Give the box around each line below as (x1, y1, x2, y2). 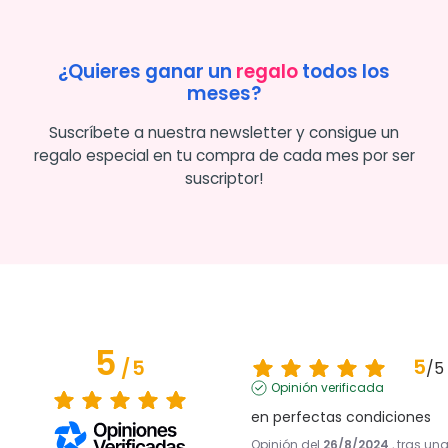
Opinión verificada (270, 379, 384, 397)
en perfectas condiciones (250, 407, 431, 428)
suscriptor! (185, 168, 263, 190)
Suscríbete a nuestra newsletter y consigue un (49, 122, 399, 144)
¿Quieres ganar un (58, 58, 236, 86)
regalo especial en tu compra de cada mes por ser (33, 145, 415, 167)
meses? (187, 80, 261, 108)
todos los (298, 58, 390, 86)
